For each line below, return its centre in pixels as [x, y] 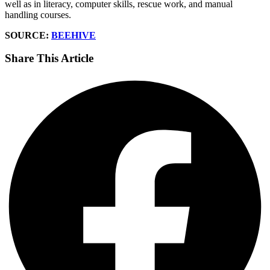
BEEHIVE [74, 35]
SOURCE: [28, 35]
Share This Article [49, 58]
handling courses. [38, 14]
